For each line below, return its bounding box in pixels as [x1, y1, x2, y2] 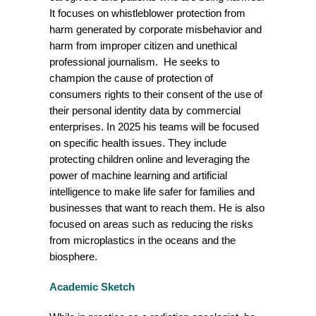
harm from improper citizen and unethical [49, 39, 237, 51]
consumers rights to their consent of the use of [49, 88, 262, 100]
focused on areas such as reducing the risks [49, 218, 253, 230]
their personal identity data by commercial [49, 104, 241, 116]
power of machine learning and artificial [49, 169, 227, 181]
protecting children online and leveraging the [49, 153, 250, 165]
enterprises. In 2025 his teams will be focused [49, 121, 259, 133]
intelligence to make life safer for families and [49, 186, 255, 197]
